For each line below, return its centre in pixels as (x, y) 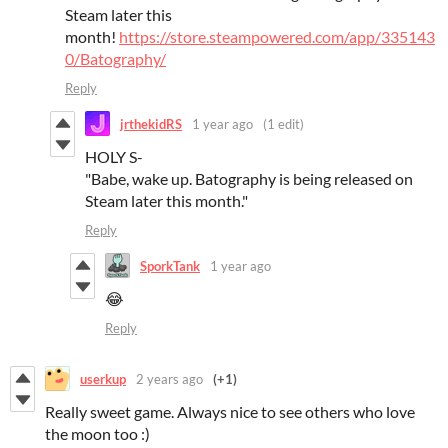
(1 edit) (283, 123)
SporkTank (170, 265)
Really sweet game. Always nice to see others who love (230, 412)
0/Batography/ (115, 59)
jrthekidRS (151, 123)
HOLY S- (114, 157)
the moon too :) (97, 434)
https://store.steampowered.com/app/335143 (277, 37)
